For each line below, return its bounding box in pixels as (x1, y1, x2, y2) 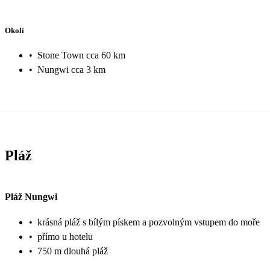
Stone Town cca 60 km (37, 50, 125, 61)
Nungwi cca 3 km (37, 64, 105, 75)
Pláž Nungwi (5, 191, 57, 202)
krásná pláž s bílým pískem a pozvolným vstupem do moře (37, 216, 260, 227)
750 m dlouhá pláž (37, 245, 108, 256)
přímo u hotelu (37, 231, 93, 242)
